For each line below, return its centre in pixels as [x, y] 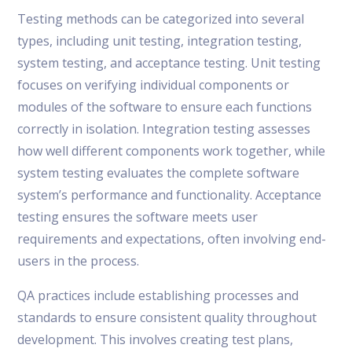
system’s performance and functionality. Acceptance [170, 194]
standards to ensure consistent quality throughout [167, 317]
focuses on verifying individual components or [154, 84]
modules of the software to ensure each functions [165, 106]
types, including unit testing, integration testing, [160, 40]
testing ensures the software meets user [138, 216]
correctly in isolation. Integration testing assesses [164, 128]
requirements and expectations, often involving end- [172, 238]
